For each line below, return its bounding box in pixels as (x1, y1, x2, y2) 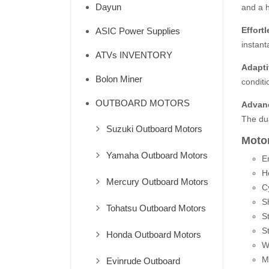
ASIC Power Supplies (95, 26, 180, 36)
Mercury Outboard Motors (106, 177, 208, 187)
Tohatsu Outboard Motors (106, 203, 206, 213)
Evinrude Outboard (106, 256, 180, 266)
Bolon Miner (95, 74, 142, 84)
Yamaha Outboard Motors (106, 150, 208, 160)
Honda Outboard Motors (106, 229, 201, 240)
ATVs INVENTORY (95, 50, 172, 60)
